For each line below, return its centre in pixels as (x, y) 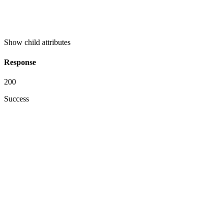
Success (16, 99)
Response (20, 62)
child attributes (47, 42)
